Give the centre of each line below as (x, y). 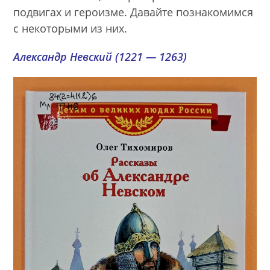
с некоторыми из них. (71, 28)
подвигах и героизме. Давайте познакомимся (133, 12)
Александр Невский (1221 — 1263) (100, 56)
